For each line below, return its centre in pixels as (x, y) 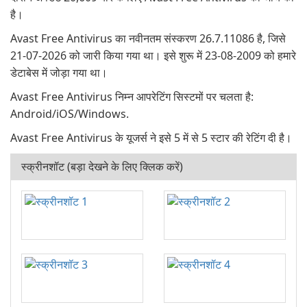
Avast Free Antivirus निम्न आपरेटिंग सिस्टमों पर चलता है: (132, 97)
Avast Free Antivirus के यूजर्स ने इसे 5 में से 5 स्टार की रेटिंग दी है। (151, 138)
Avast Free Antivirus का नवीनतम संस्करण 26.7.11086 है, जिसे (148, 38)
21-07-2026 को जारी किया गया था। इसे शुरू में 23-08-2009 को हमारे (153, 56)
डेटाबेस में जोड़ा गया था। (59, 73)
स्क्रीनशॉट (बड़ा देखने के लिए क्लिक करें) (102, 167)
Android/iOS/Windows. (70, 114)
